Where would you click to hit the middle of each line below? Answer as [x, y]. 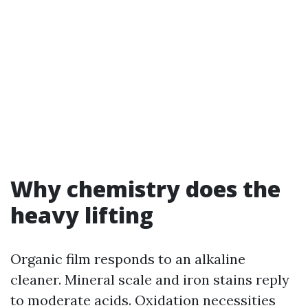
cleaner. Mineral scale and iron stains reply [150, 279]
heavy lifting [82, 215]
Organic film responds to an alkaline [128, 259]
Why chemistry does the [145, 189]
